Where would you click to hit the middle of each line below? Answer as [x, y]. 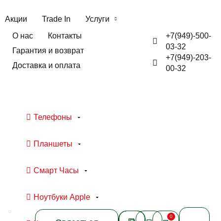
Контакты [65, 36]
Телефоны [53, 117]
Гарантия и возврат [48, 51]
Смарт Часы [56, 170]
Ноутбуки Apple [62, 197]
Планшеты [53, 144]
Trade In [56, 19]
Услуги [97, 19]
